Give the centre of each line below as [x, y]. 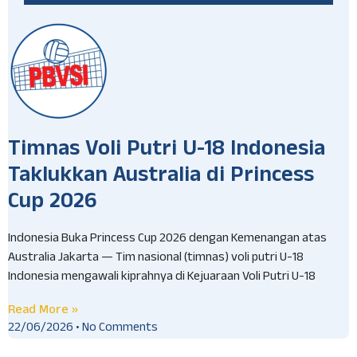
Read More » [43, 310]
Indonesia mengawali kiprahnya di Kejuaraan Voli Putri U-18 [162, 277]
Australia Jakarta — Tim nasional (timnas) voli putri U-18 [156, 258]
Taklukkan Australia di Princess [161, 177]
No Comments [119, 329]
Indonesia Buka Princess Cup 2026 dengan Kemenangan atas [167, 239]
